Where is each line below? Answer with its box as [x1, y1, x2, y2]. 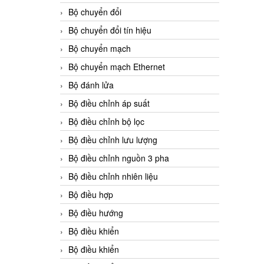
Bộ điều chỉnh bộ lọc [68, 115, 144, 128]
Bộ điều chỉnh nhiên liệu [68, 170, 158, 183]
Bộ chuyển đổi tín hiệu [68, 24, 151, 37]
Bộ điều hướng [68, 207, 123, 219]
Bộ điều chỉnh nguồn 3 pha [68, 152, 169, 164]
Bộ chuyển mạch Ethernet [68, 61, 165, 73]
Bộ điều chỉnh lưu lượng [68, 134, 157, 146]
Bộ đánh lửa [68, 79, 114, 91]
